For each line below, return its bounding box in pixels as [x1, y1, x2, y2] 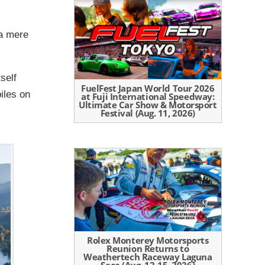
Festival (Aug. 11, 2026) [100, 107, 195, 119]
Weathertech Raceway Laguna [83, 251, 212, 263]
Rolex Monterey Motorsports [87, 234, 209, 247]
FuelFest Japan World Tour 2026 [80, 82, 215, 95]
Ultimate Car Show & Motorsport [78, 99, 217, 111]
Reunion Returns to [106, 243, 189, 255]
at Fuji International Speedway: [81, 91, 215, 103]
